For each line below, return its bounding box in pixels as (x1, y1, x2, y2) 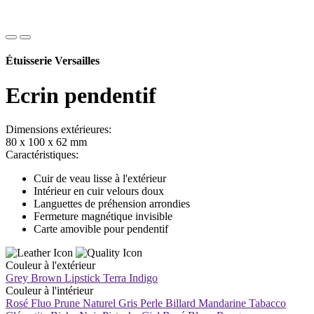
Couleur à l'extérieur (6, 259, 95, 272)
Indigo (129, 272, 158, 285)
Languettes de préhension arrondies (34, 198, 190, 210)
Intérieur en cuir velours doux (34, 185, 164, 198)
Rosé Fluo (6, 297, 51, 310)
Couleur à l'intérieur (6, 285, 93, 297)
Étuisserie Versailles (6, 55, 100, 67)
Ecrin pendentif (6, 82, 156, 108)
